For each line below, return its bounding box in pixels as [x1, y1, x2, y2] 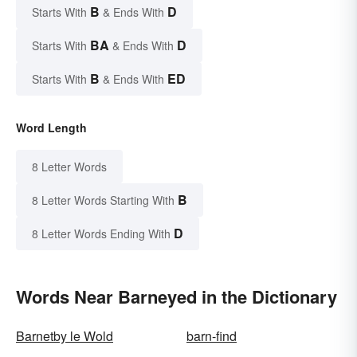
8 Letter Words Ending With [32, 225, 171, 241]
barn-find [186, 326, 237, 345]
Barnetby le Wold [16, 326, 113, 345]
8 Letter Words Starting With [32, 191, 175, 208]
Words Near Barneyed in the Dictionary [16, 283, 337, 309]
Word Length [16, 119, 87, 135]
